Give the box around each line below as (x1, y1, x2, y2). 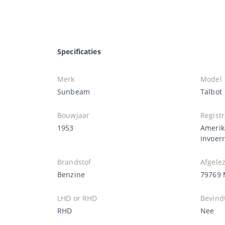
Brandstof (57, 157, 91, 167)
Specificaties (57, 46, 101, 56)
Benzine (57, 169, 85, 179)
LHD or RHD (57, 193, 97, 203)
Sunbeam (57, 86, 90, 96)
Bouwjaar (57, 110, 90, 120)
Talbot (200, 86, 222, 96)
